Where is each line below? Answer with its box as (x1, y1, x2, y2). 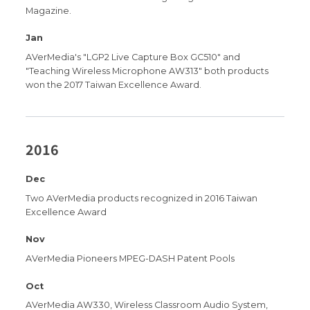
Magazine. (26, 5, 72, 16)
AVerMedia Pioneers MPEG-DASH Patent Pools (26, 253, 235, 264)
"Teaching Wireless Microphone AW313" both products (26, 65, 269, 76)
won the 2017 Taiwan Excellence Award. (26, 79, 202, 90)
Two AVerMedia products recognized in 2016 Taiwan (26, 192, 258, 203)
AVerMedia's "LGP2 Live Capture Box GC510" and (26, 51, 241, 62)
